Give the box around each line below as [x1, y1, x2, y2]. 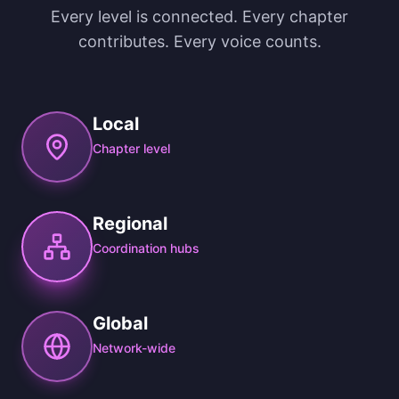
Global [93, 313, 148, 334]
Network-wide [93, 340, 175, 355]
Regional [93, 213, 167, 234]
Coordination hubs [93, 240, 199, 256]
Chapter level [93, 141, 170, 156]
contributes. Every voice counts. [77, 32, 322, 51]
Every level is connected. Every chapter [51, 7, 348, 26]
